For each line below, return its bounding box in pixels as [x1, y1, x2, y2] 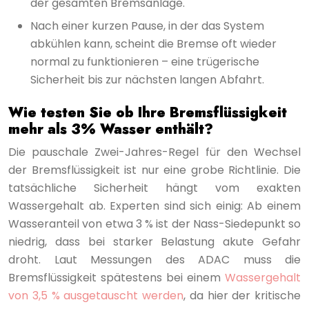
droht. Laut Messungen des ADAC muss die [8, 251, 301, 268]
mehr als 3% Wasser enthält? [8, 119, 213, 139]
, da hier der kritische [183, 287, 301, 303]
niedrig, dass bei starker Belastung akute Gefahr [8, 233, 301, 250]
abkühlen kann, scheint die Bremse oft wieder [30, 35, 277, 52]
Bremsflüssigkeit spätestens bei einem [8, 269, 225, 286]
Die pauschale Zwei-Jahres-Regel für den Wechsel [8, 143, 301, 160]
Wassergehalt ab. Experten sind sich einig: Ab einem [8, 197, 301, 214]
